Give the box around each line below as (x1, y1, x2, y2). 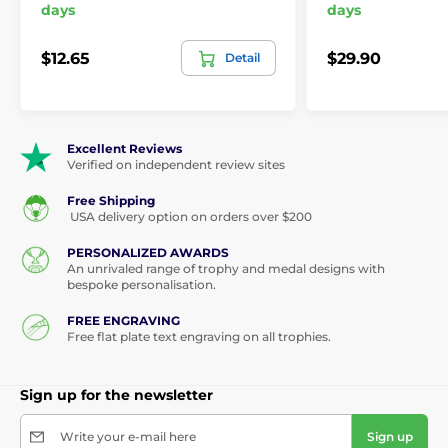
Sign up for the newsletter (20, 386, 213, 405)
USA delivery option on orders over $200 (67, 209, 312, 225)
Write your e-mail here (60, 429, 196, 445)
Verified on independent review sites (67, 157, 285, 173)
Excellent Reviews (67, 141, 182, 157)
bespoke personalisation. (67, 277, 216, 293)
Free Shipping (67, 193, 155, 209)
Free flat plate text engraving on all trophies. (67, 329, 331, 345)
